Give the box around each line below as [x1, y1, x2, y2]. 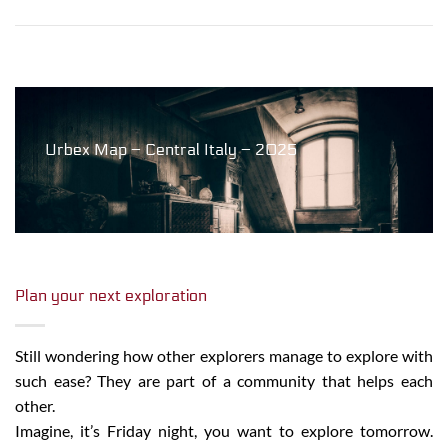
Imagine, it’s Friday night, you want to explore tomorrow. [15, 420, 433, 440]
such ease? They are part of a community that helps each [15, 370, 433, 390]
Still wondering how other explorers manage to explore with [15, 345, 433, 365]
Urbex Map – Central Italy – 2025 [45, 139, 297, 159]
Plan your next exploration [15, 285, 207, 305]
